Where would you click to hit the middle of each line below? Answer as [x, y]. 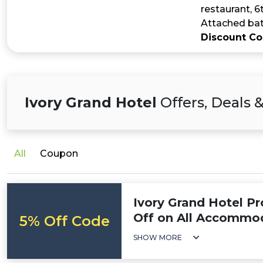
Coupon [59, 154]
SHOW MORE [158, 237]
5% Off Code [64, 221]
